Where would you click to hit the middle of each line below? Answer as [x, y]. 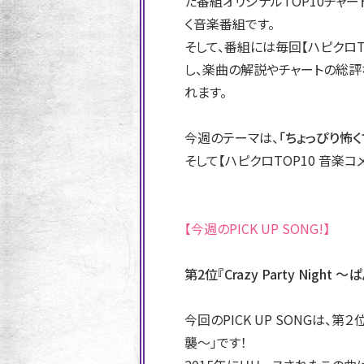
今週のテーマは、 [232, 137]
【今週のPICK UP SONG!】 [257, 228]
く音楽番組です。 [230, 24]
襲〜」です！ [216, 342]
